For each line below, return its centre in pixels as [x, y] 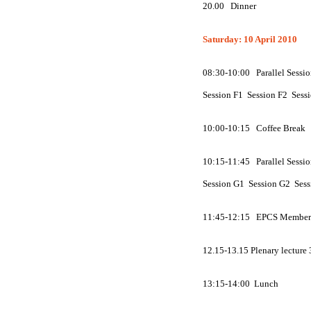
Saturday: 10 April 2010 [250, 39]
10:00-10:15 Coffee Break [255, 128]
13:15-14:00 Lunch [241, 284]
